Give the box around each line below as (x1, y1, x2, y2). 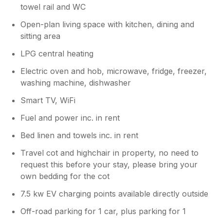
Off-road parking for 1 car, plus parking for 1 (20, 206, 186, 216)
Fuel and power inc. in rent (20, 112, 120, 123)
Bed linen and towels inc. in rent (20, 130, 139, 140)
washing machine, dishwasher (20, 77, 131, 88)
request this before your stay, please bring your (20, 159, 198, 169)
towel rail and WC (20, 1, 86, 12)
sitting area (20, 31, 61, 41)
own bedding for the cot (20, 171, 110, 181)
